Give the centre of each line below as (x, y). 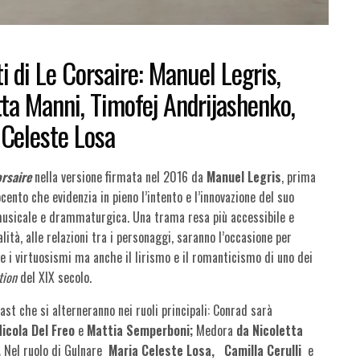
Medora (217, 330)
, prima (299, 176)
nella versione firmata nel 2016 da (119, 176)
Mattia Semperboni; (142, 330)
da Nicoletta (270, 330)
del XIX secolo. (55, 277)
